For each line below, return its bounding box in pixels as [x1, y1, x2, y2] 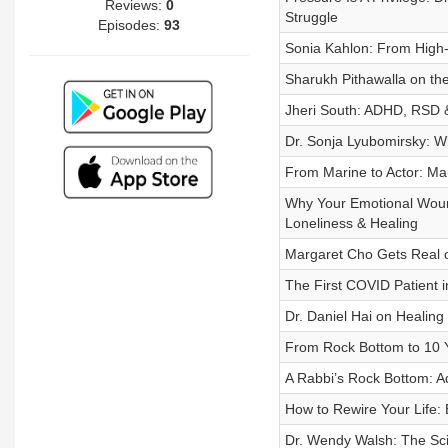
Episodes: [98, 16, 165, 33]
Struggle [284, 9, 338, 25]
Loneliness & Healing [284, 215, 418, 231]
